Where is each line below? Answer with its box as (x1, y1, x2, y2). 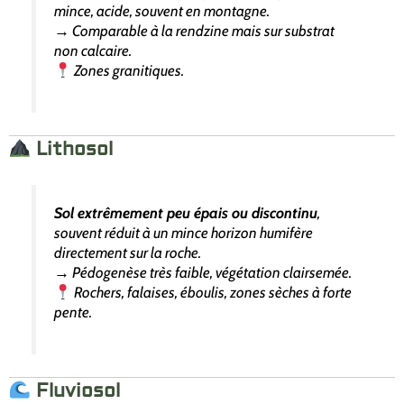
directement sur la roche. (54, 243, 202, 262)
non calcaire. (54, 41, 133, 60)
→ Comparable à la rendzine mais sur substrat (54, 21, 335, 40)
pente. (54, 303, 93, 322)
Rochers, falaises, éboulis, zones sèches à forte (71, 283, 353, 302)
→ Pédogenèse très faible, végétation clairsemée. (54, 263, 353, 282)
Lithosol (36, 136, 114, 161)
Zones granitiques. (71, 60, 185, 79)
